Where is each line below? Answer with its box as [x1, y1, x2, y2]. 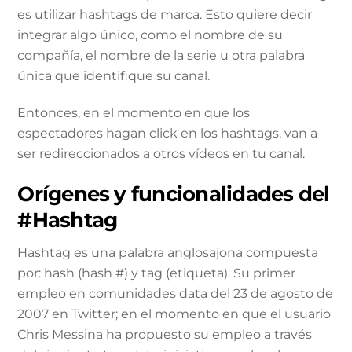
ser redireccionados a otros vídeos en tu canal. [17, 145, 306, 161]
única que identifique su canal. [17, 68, 211, 84]
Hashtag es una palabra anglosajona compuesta [17, 244, 319, 260]
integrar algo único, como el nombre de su [17, 27, 284, 43]
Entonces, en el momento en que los [17, 104, 251, 120]
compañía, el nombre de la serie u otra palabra [17, 48, 306, 64]
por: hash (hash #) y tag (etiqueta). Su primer [17, 265, 296, 280]
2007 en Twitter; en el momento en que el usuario [17, 306, 332, 321]
